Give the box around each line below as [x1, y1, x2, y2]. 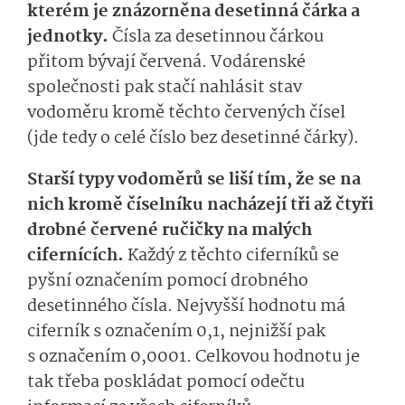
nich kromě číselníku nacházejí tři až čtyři [27, 192, 373, 220]
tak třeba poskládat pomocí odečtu [27, 369, 305, 397]
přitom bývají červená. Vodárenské [27, 49, 306, 77]
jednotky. [27, 24, 112, 52]
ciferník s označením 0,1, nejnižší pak [27, 318, 325, 346]
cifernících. [27, 242, 127, 270]
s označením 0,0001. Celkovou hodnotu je [27, 344, 360, 372]
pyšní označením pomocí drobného [27, 268, 308, 296]
